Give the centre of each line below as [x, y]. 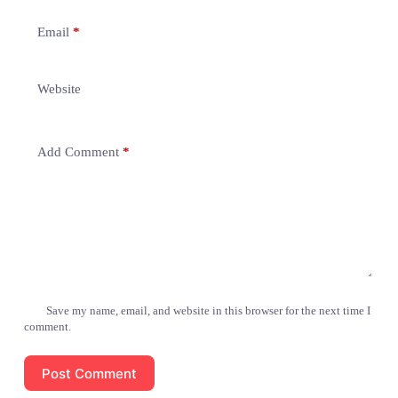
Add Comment [78, 151]
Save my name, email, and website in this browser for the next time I [209, 311]
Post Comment [89, 373]
